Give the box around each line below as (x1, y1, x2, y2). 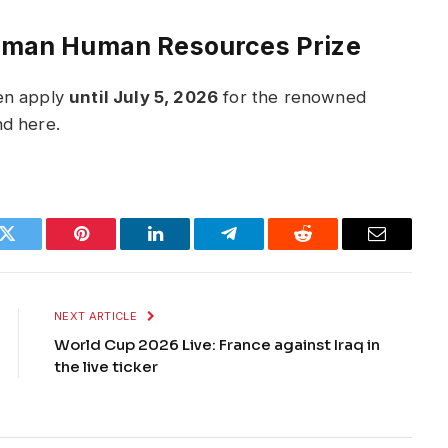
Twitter (5, 239, 58, 258)
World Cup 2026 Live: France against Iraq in (54, 335, 380, 355)
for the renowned (218, 86, 366, 107)
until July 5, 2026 (69, 86, 219, 107)
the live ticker (54, 357, 158, 377)
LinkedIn (153, 239, 220, 258)
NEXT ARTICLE (54, 309, 141, 324)
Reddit (301, 239, 350, 258)
